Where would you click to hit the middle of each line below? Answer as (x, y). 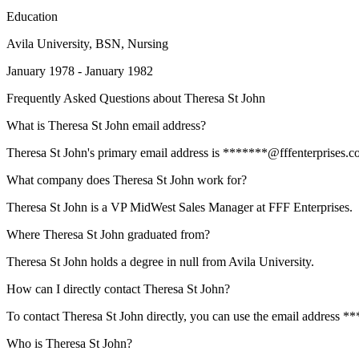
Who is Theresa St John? (69, 343)
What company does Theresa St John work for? (127, 180)
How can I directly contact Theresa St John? (118, 289)
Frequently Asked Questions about (95, 98)
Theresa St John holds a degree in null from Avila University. (160, 262)
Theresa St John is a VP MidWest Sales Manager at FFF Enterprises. (179, 207)
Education (32, 16)
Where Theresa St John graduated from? (108, 234)
